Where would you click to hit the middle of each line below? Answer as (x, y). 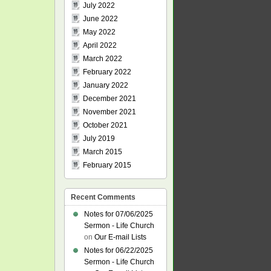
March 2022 (103, 59)
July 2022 (99, 5)
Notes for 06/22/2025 (119, 250)
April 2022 (100, 45)
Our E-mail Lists (120, 237)
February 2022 (107, 72)
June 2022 (100, 19)
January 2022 (106, 85)
